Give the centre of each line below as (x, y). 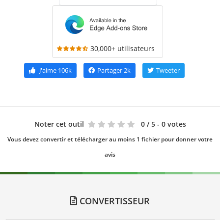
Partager (110, 70)
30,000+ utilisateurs (123, 49)
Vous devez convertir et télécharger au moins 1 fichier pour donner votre (110, 139)
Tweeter (168, 70)
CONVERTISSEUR (113, 201)
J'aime (48, 70)
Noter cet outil (59, 124)
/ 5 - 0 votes (166, 124)
